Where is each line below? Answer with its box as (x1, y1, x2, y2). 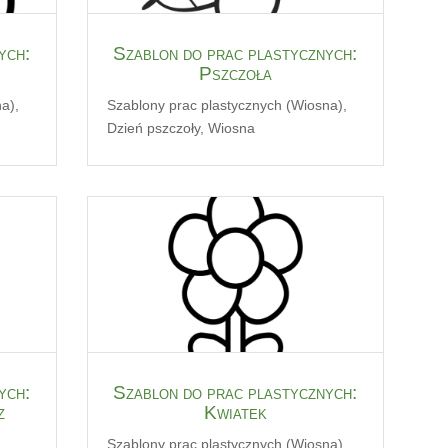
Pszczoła (198, 62, 272, 84)
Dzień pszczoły (106, 119, 200, 136)
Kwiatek (203, 401, 267, 423)
